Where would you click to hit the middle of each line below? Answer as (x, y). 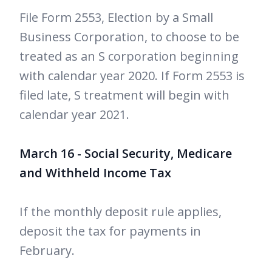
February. (47, 251)
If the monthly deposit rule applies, (121, 212)
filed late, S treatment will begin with (124, 95)
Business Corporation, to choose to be (129, 37)
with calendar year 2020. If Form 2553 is (132, 76)
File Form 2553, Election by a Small (116, 18)
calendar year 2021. (74, 115)
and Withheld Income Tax (95, 173)
